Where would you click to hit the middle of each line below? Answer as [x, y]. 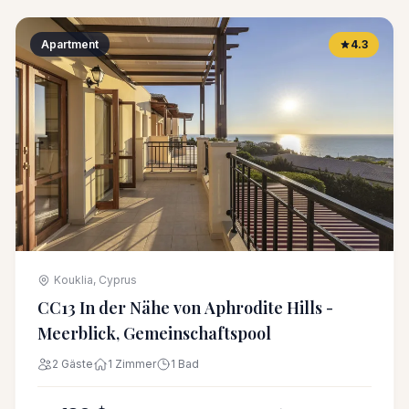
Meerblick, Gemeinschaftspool [154, 333]
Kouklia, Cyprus [95, 280]
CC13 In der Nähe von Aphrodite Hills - [185, 308]
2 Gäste [73, 364]
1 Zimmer [132, 364]
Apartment [70, 44]
